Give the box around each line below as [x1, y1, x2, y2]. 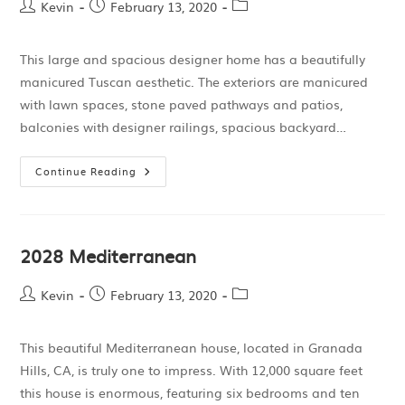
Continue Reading [35, 164, 137, 178]
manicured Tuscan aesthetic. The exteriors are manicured [20, 72, 369, 90]
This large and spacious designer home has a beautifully [20, 50, 366, 68]
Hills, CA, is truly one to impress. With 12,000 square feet [20, 361, 363, 379]
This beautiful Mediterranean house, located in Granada [20, 338, 363, 356]
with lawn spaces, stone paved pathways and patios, [20, 95, 344, 113]
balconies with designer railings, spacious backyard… [20, 118, 347, 136]
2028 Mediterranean [20, 241, 197, 268]
